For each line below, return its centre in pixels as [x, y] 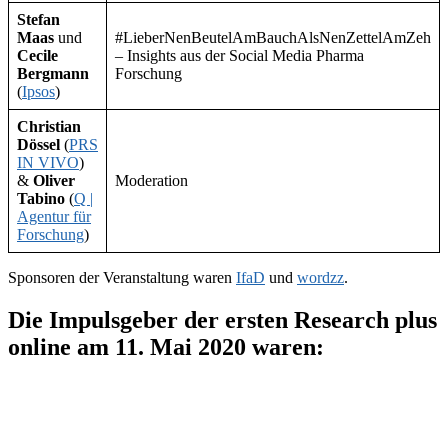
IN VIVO [48, 163]
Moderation [151, 181]
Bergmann [53, 74]
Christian [49, 127]
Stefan [38, 20]
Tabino [43, 199]
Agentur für [54, 217]
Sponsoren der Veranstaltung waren [122, 278]
